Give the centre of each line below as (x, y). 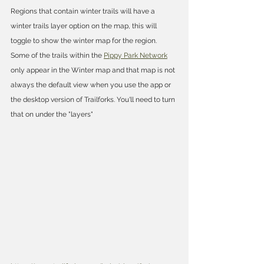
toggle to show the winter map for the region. (85, 40)
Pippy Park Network (136, 55)
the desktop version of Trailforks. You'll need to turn (94, 99)
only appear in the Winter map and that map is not (94, 70)
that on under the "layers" (52, 114)
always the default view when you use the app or (92, 85)
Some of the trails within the (57, 55)
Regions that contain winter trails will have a (84, 11)
